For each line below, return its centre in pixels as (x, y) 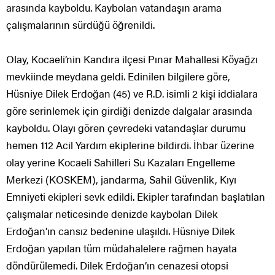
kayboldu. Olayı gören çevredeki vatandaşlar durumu (126, 128)
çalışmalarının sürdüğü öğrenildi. (80, 25)
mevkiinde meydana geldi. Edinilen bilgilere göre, (118, 76)
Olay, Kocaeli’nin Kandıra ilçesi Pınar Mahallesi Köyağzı (132, 59)
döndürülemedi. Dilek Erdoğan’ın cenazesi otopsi (117, 265)
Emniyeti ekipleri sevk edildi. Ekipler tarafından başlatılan (136, 197)
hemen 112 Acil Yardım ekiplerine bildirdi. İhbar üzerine (130, 145)
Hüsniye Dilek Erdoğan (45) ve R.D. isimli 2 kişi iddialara (132, 94)
